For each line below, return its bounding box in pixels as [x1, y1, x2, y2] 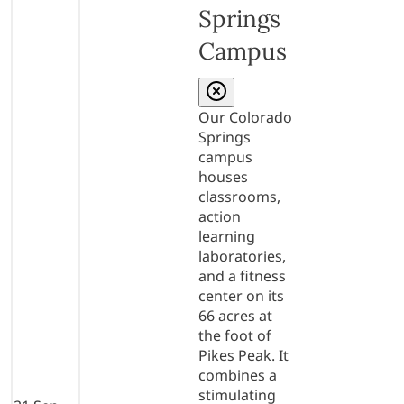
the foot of [198, 325, 271, 345]
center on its [198, 285, 284, 306]
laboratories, [198, 245, 286, 266]
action [198, 206, 241, 226]
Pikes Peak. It [198, 344, 289, 365]
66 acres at [198, 305, 272, 326]
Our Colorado [198, 106, 292, 127]
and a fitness [198, 265, 286, 286]
